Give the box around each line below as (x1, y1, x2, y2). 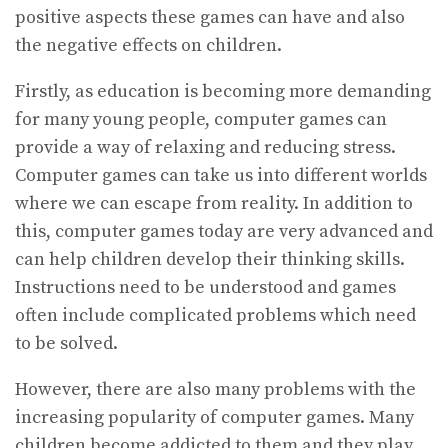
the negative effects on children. (15, 33, 282, 57)
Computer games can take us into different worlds (15, 163, 427, 187)
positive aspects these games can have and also (15, 5, 405, 29)
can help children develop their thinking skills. (15, 247, 405, 271)
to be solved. (15, 331, 118, 355)
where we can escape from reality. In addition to (15, 191, 413, 215)
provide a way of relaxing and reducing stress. (15, 135, 396, 159)
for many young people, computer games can (15, 107, 387, 131)
